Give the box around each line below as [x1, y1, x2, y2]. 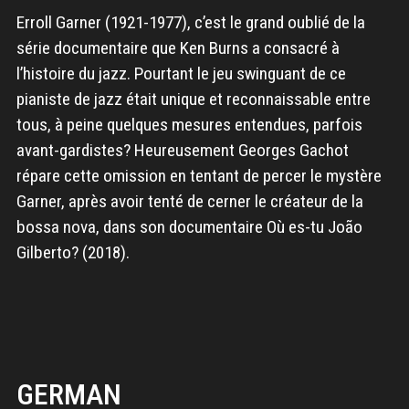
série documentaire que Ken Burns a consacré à [16, 37, 340, 59]
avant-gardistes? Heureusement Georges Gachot [16, 140, 349, 162]
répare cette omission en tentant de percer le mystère [16, 165, 382, 187]
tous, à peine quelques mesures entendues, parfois [16, 114, 362, 136]
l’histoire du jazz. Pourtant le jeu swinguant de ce [16, 63, 346, 85]
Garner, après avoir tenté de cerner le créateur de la [16, 191, 363, 213]
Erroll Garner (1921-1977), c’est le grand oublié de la [16, 12, 365, 34]
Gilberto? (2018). [16, 242, 130, 264]
